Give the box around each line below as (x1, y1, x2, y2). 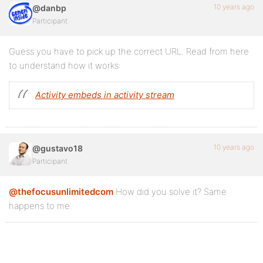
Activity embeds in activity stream (35, 89, 174, 100)
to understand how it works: (9, 60, 121, 71)
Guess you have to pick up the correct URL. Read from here (9, 46, 249, 57)
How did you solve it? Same (113, 186, 227, 197)
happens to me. (9, 200, 72, 211)
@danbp (32, 3, 66, 13)
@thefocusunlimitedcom (9, 186, 113, 197)
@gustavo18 (32, 143, 83, 153)
